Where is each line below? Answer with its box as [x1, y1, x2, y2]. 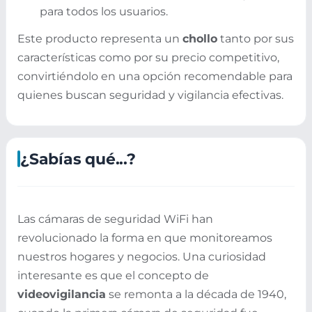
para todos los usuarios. [40, 5, 168, 19]
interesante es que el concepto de [17, 269, 209, 283]
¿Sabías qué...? [20, 149, 136, 169]
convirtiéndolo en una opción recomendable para [17, 69, 292, 83]
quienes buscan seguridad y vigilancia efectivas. [17, 88, 283, 102]
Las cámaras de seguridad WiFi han [17, 212, 213, 226]
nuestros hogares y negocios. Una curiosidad [17, 250, 266, 264]
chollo [182, 31, 217, 45]
